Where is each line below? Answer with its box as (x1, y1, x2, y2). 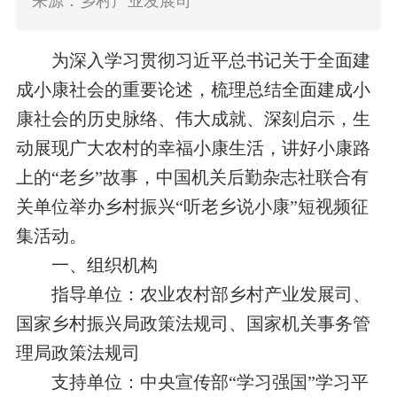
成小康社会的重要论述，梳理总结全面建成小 (15, 80, 370, 100)
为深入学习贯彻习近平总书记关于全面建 (15, 51, 370, 71)
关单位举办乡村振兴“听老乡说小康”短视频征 (15, 197, 369, 217)
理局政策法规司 (15, 343, 140, 363)
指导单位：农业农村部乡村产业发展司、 (51, 284, 370, 305)
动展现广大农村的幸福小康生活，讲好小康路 (15, 138, 370, 159)
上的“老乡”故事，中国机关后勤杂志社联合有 (15, 167, 369, 188)
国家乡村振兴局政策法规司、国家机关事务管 (15, 314, 370, 334)
